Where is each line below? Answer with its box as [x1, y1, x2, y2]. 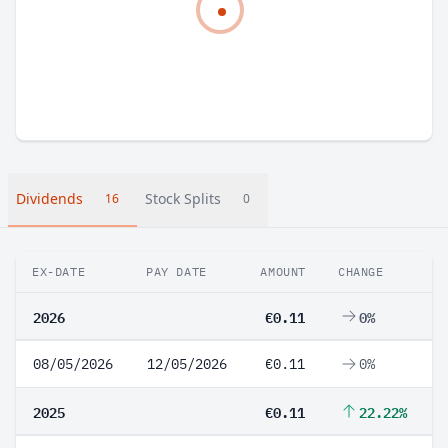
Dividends [16, 189, 83, 208]
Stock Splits [145, 189, 221, 208]
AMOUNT [260, 264, 306, 279]
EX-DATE [32, 264, 86, 279]
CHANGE [338, 264, 384, 279]
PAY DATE [146, 264, 207, 279]
